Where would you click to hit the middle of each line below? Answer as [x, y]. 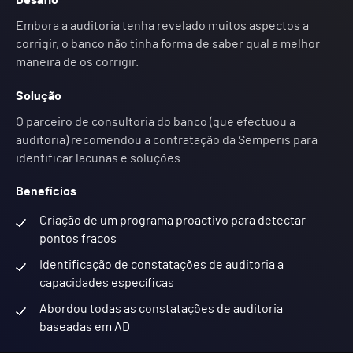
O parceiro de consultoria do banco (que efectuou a [156, 122]
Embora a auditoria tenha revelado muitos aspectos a [162, 26]
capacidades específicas [107, 283]
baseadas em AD [85, 327]
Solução [39, 96]
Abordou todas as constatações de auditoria [161, 309]
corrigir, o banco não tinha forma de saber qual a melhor [168, 44]
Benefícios [46, 191]
